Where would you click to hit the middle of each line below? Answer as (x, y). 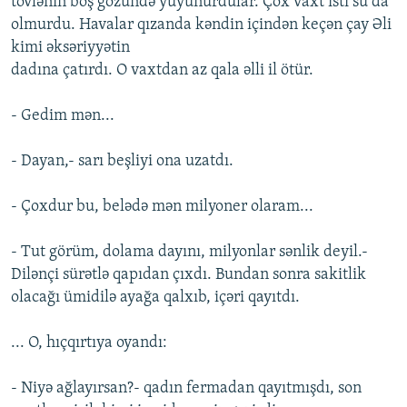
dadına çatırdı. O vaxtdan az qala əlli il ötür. (162, 71)
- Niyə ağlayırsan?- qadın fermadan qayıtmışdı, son (186, 389)
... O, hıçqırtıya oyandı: (89, 343)
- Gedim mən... (63, 116)
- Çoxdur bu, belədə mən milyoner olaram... (162, 207)
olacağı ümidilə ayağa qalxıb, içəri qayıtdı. (155, 298)
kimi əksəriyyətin (70, 48)
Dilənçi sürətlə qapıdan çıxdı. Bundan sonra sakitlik (189, 275)
